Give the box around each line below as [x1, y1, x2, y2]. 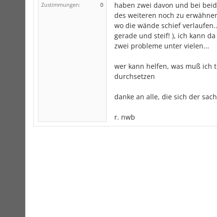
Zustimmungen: [41, 1, 80, 8]
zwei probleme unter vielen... [114, 41, 209, 50]
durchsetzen [114, 72, 155, 81]
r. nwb [114, 112, 135, 122]
